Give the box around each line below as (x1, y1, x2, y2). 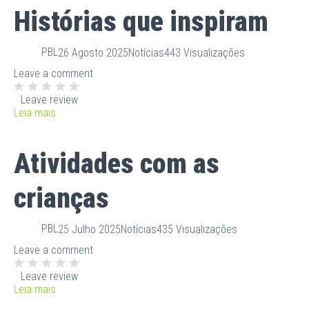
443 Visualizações (164, 46, 245, 60)
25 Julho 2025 (58, 223, 121, 237)
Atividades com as (14, 147, 219, 180)
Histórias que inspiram (14, 5, 268, 38)
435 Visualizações (157, 223, 237, 237)
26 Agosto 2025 (58, 46, 128, 60)
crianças (14, 181, 109, 215)
